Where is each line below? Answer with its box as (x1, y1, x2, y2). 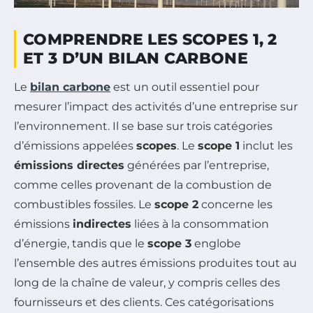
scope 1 (198, 138, 240, 152)
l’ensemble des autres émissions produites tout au (14, 256, 297, 270)
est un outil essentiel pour (110, 80, 259, 94)
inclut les (240, 138, 293, 152)
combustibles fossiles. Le (14, 197, 154, 211)
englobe (191, 236, 241, 250)
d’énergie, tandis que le (14, 236, 147, 250)
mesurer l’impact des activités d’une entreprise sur (14, 99, 298, 113)
